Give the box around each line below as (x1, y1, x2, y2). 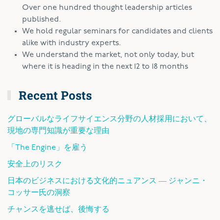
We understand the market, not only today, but (22, 51, 194, 59)
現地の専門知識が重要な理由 (7, 127, 110, 135)
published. (22, 15, 61, 24)
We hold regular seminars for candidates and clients (22, 27, 213, 35)
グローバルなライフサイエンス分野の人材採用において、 (7, 115, 212, 123)
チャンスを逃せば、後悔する (7, 205, 110, 214)
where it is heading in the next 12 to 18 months (22, 62, 188, 71)
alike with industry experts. (22, 39, 121, 47)
